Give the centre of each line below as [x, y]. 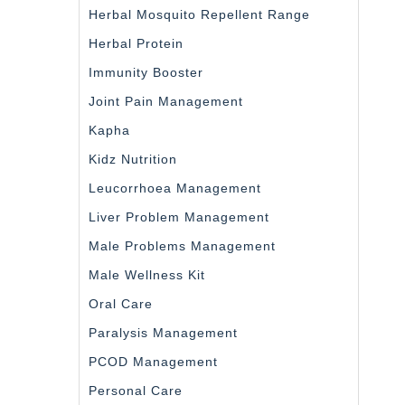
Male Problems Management [182, 245]
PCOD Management [153, 361]
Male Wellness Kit [147, 274]
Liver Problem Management [179, 217]
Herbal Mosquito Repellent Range [199, 14]
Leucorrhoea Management [175, 188]
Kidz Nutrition [133, 159]
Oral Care [121, 303]
